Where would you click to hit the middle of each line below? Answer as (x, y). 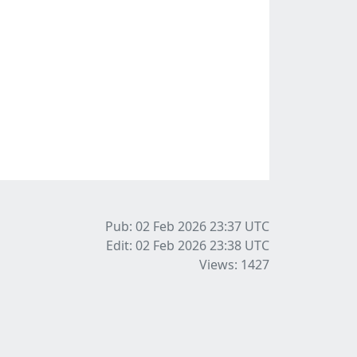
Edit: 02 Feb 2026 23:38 (175, 246)
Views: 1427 (234, 265)
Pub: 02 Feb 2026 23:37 (175, 227)
